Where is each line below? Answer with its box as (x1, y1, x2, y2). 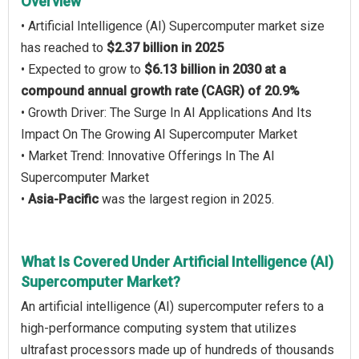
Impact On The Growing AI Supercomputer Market (21, 127, 297, 142)
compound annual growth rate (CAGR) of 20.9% (21, 83, 300, 99)
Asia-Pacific (28, 192, 99, 207)
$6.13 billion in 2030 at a (144, 62, 286, 77)
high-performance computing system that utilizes (21, 321, 296, 336)
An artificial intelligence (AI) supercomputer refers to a (21, 299, 324, 314)
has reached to (21, 40, 107, 55)
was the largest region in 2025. (99, 192, 274, 207)
